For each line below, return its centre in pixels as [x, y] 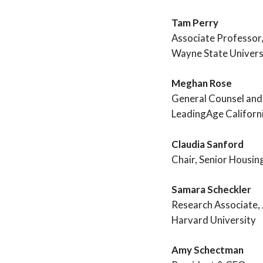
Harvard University [214, 220]
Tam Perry [195, 23]
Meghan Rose [202, 83]
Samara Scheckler [211, 189]
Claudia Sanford [208, 144]
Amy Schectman [208, 250]
